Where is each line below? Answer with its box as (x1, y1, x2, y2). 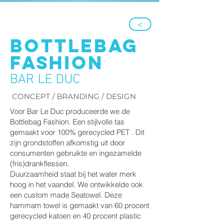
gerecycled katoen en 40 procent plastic (10, 211, 141, 221)
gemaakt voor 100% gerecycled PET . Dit (10, 127, 144, 137)
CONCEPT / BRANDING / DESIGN (12, 92, 136, 101)
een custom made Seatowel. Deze (10, 190, 122, 200)
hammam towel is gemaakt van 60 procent (10, 201, 149, 210)
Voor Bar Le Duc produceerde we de (10, 107, 130, 116)
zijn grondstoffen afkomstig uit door (10, 138, 125, 147)
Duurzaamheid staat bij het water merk (10, 169, 136, 179)
